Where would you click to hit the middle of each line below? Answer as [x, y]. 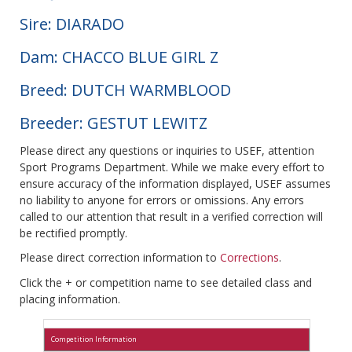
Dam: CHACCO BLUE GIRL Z [119, 57]
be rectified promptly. [73, 233]
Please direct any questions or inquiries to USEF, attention [167, 151]
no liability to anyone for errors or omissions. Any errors [162, 200]
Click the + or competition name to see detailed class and [166, 283]
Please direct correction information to [120, 258]
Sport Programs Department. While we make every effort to [172, 167]
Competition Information [94, 339]
